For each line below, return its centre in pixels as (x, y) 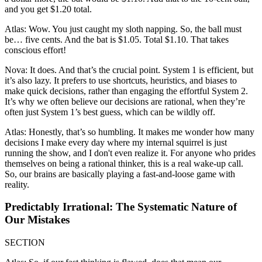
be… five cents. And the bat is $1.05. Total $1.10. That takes (117, 39)
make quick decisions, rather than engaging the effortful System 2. (126, 91)
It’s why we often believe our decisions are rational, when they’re (125, 101)
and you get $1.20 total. (48, 9)
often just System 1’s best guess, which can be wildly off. (110, 112)
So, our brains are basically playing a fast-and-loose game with (120, 174)
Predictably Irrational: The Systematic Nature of (121, 207)
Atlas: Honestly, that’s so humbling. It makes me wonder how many (130, 132)
